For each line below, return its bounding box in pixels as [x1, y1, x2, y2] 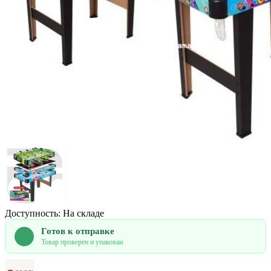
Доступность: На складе [5, 208, 104, 219]
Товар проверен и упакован [41, 238, 123, 247]
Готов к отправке [41, 226, 114, 237]
